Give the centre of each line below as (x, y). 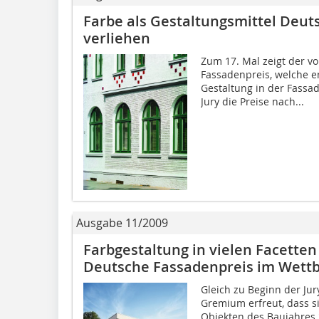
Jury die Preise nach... (252, 101)
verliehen (117, 38)
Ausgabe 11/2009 (122, 223)
